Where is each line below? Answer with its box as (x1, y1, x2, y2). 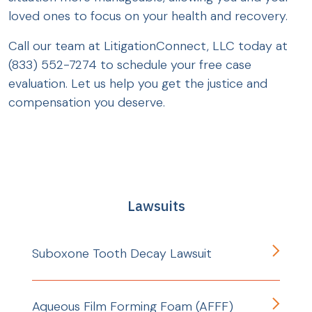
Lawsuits (127, 196, 185, 215)
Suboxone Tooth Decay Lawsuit (32, 244, 212, 262)
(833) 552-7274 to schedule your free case (8, 56, 251, 73)
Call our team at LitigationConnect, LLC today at (8, 37, 288, 54)
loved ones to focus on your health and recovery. (8, 7, 288, 24)
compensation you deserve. (8, 93, 169, 111)
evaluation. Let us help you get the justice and (8, 75, 267, 92)
